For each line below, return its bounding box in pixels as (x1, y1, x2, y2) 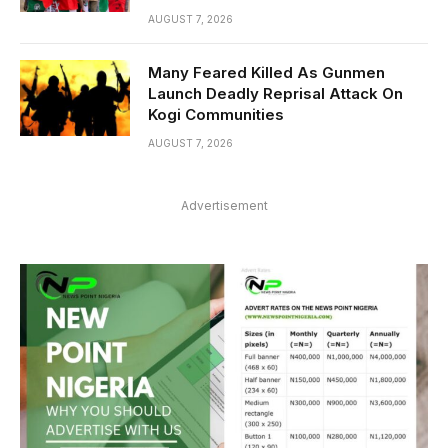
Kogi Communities (148, 104, 284, 124)
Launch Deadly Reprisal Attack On (148, 83, 403, 103)
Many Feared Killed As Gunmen (148, 62, 385, 82)
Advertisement (180, 197, 268, 213)
